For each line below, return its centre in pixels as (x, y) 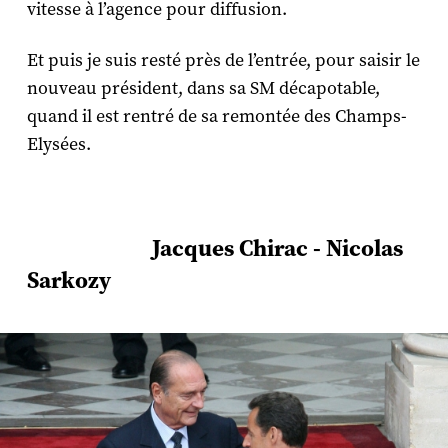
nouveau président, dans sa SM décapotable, (203, 88)
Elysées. (60, 144)
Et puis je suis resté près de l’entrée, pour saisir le (223, 60)
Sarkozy (68, 280)
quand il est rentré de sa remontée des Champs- (216, 116)
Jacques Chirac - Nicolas (214, 248)
